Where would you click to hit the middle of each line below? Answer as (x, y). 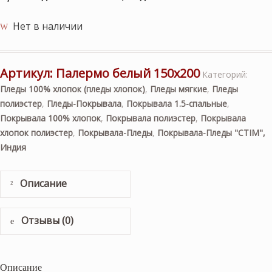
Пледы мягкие (178, 89)
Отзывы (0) (46, 221)
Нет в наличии (48, 26)
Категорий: (225, 74)
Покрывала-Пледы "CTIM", (211, 133)
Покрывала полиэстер (151, 118)
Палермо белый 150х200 (128, 73)
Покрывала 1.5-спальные (177, 104)
